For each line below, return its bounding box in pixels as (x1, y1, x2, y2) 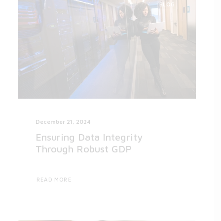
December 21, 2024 (36, 118, 91, 126)
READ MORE (36, 176, 72, 183)
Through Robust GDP (36, 143, 132, 155)
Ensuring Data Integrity (36, 131, 143, 143)
